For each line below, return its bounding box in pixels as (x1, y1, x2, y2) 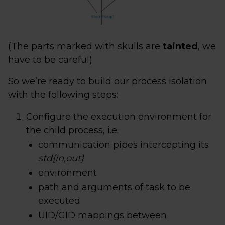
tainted (163, 41, 198, 52)
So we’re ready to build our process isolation (8, 76, 207, 87)
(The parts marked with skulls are (8, 41, 163, 52)
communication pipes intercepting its (38, 139, 209, 151)
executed (38, 195, 80, 207)
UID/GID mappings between (38, 210, 167, 221)
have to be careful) (8, 54, 92, 66)
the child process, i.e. (26, 125, 119, 136)
